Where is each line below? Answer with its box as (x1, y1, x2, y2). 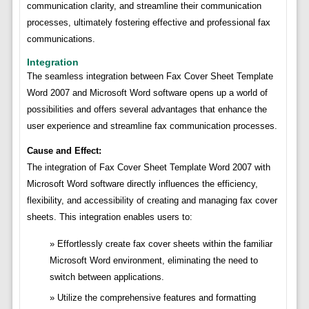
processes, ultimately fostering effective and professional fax (26, 17, 270, 28)
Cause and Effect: (26, 146, 101, 157)
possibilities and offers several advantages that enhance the (26, 104, 267, 115)
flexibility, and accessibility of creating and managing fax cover (26, 195, 277, 206)
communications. (26, 34, 95, 45)
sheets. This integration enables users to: (26, 212, 192, 223)
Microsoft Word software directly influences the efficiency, (26, 179, 258, 190)
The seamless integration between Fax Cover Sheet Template (26, 71, 273, 82)
